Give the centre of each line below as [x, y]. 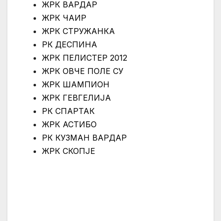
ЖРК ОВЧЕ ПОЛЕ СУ [83, 71]
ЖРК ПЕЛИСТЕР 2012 [85, 58]
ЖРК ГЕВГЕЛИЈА [76, 98]
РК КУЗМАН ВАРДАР [84, 138]
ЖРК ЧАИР [64, 18]
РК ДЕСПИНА [70, 45]
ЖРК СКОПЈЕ [69, 151]
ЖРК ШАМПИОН [76, 85]
